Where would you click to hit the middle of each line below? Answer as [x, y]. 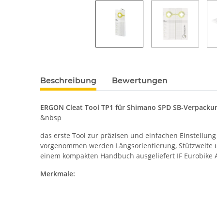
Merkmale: [58, 174]
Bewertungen [140, 81]
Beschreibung [69, 81]
